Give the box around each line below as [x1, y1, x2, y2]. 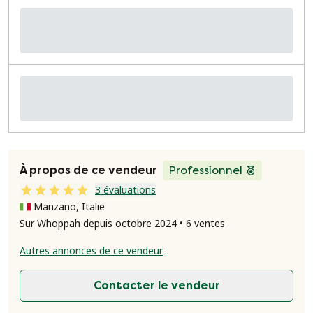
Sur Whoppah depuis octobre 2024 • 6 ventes [20, 217, 225, 230]
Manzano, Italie [34, 200, 105, 213]
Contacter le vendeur [93, 279, 220, 292]
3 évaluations [95, 183, 156, 196]
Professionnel [168, 163, 242, 177]
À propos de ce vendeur [20, 163, 157, 177]
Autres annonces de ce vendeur [20, 244, 163, 257]
